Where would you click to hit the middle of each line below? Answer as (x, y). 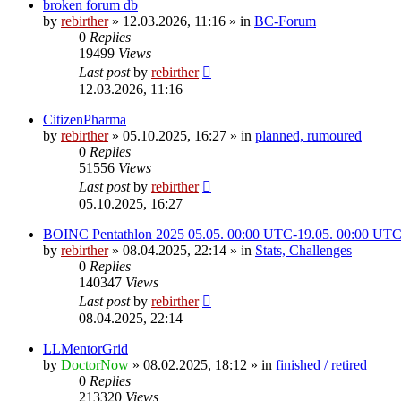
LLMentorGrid (85, 348)
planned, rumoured (308, 135)
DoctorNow (95, 364)
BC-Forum (285, 21)
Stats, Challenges (303, 250)
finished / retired (321, 364)
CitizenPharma (85, 119)
